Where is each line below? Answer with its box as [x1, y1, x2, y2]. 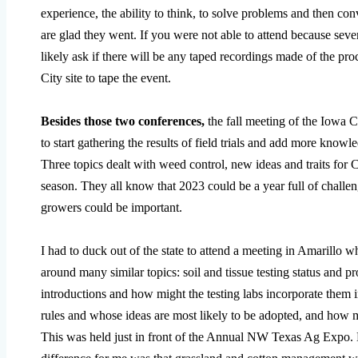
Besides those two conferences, [41, 113, 208, 128]
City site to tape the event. [41, 70, 171, 85]
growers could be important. [41, 200, 182, 214]
